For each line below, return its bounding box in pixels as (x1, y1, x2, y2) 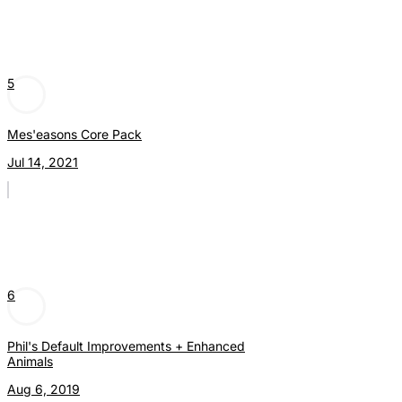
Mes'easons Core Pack (7, 127, 142, 143)
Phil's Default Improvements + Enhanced (7, 338, 245, 354)
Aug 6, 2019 (7, 381, 80, 398)
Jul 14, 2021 (7, 154, 78, 170)
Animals (7, 354, 53, 370)
